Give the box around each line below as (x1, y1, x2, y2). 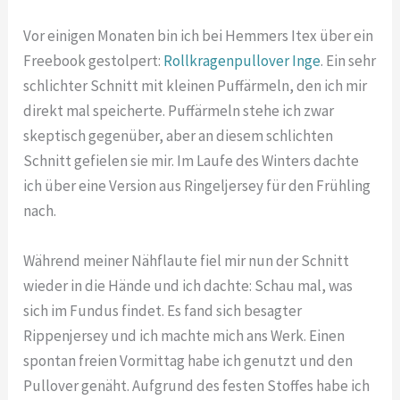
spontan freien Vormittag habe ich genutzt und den (23, 350, 354, 371)
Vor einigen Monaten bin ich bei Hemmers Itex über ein (23, 26, 374, 46)
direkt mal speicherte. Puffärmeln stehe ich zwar (23, 101, 335, 121)
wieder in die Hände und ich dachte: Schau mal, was (23, 275, 354, 296)
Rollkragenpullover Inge (163, 51, 321, 71)
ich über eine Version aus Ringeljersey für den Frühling (23, 176, 371, 196)
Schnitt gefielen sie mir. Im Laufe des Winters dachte (23, 151, 360, 171)
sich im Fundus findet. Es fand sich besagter (23, 300, 303, 321)
